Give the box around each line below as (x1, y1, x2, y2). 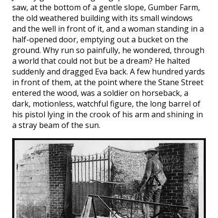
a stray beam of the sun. (12, 120, 100, 131)
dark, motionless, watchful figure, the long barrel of (12, 98, 200, 109)
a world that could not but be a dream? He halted (12, 55, 190, 67)
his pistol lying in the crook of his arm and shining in (12, 109, 203, 120)
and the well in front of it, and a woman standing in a (12, 23, 204, 35)
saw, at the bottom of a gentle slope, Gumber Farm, (12, 2, 200, 13)
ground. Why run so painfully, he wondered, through (12, 45, 204, 56)
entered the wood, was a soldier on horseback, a (12, 88, 188, 99)
